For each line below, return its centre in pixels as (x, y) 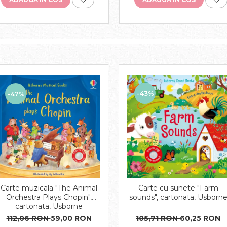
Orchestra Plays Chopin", (49, 197)
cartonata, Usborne (49, 206)
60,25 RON (200, 218)
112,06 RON (28, 218)
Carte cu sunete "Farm (178, 188)
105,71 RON (158, 218)
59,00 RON (71, 218)
